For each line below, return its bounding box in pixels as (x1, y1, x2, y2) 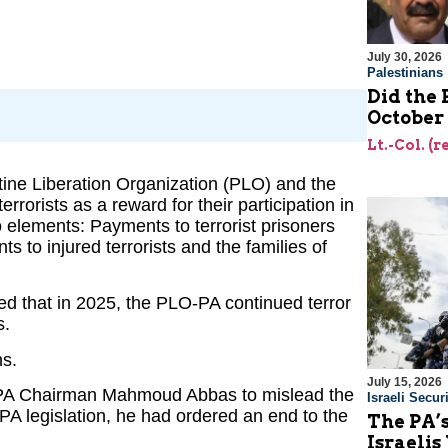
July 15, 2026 (366, 375, 442, 390)
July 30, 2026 (366, 50, 442, 65)
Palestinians (366, 65, 443, 81)
